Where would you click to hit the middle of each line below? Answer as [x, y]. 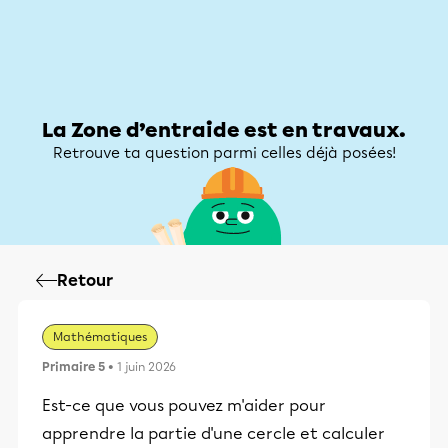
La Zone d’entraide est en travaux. [224, 130]
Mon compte [370, 74]
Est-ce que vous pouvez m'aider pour [184, 405]
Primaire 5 [73, 367]
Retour [85, 280]
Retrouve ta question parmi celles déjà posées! [224, 153]
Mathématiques [100, 337]
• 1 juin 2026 [140, 367]
